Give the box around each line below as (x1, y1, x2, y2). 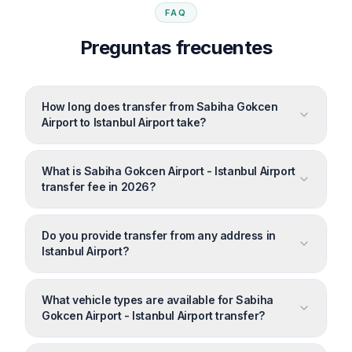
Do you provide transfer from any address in (42, 228, 276, 242)
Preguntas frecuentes (79, 35, 273, 59)
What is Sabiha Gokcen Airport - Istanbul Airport (42, 163, 295, 178)
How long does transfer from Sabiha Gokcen (42, 99, 278, 113)
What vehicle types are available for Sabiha (42, 292, 273, 306)
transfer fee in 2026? (42, 179, 156, 193)
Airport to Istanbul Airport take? (42, 115, 206, 129)
